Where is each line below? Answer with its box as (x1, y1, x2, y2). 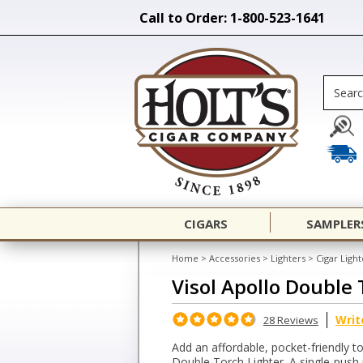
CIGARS (184, 216, 228, 232)
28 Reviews (263, 313, 318, 327)
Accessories (209, 252, 260, 264)
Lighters (271, 252, 305, 264)
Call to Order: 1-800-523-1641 (139, 9, 325, 27)
